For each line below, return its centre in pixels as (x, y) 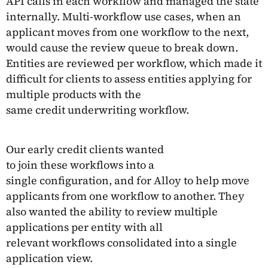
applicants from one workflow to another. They (125, 196)
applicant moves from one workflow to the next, (127, 32)
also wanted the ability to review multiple (112, 211)
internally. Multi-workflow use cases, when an (124, 16)
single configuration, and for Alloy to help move (128, 180)
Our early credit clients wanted (85, 149)
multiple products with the (74, 94)
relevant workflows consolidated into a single (121, 242)
